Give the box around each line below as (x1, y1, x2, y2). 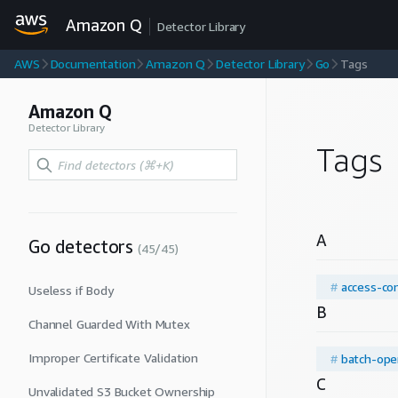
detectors (50, 236, 134, 257)
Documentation (50, 56, 136, 71)
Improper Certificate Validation (28, 350, 199, 365)
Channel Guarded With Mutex (28, 316, 190, 331)
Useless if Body (28, 283, 114, 298)
